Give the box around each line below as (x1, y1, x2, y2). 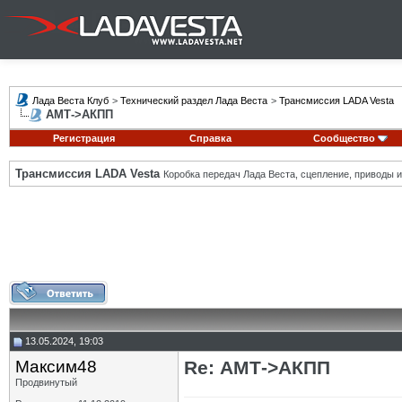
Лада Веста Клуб (32, 95, 109, 106)
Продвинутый (15, 377, 77, 388)
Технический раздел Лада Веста (120, 95, 267, 106)
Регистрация (52, 133, 115, 144)
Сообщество (312, 133, 375, 144)
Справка (189, 133, 232, 144)
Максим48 (15, 357, 97, 376)
